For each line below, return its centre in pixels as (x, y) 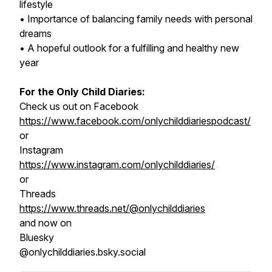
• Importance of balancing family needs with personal (136, 19)
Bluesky (37, 237)
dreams (36, 33)
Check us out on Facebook (79, 106)
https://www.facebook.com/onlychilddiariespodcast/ (135, 121)
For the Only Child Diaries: (82, 92)
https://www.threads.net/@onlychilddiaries (112, 208)
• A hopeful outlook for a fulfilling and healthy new (129, 48)
